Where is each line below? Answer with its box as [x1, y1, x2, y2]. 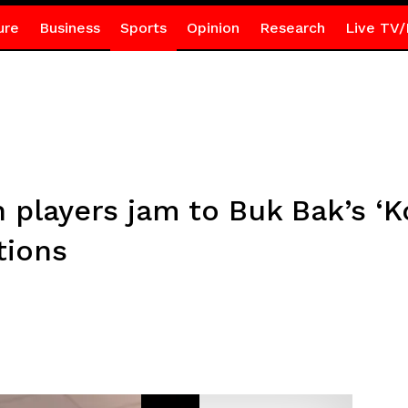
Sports [119, 19, 167, 36]
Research [259, 19, 325, 36]
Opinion [186, 19, 240, 36]
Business [38, 19, 100, 36]
